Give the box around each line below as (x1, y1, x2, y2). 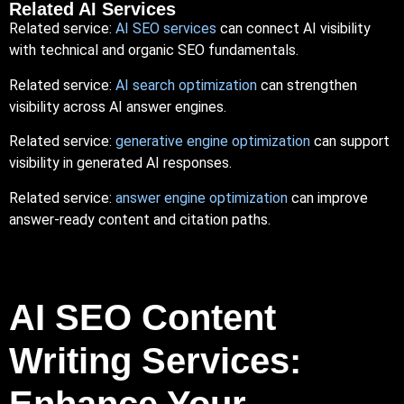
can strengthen (257, 76, 357, 94)
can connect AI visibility (216, 20, 371, 38)
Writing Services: (9, 340, 301, 381)
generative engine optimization (115, 133, 310, 151)
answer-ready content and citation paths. (9, 210, 271, 228)
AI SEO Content (9, 297, 276, 337)
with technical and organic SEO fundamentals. (9, 41, 298, 60)
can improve (288, 188, 368, 207)
